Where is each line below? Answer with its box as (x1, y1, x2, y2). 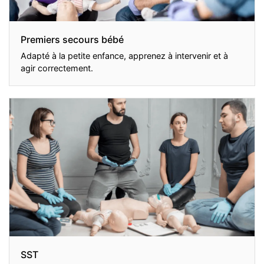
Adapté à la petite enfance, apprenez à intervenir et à (21, 50, 229, 61)
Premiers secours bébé (21, 34, 124, 46)
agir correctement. (21, 62, 94, 73)
